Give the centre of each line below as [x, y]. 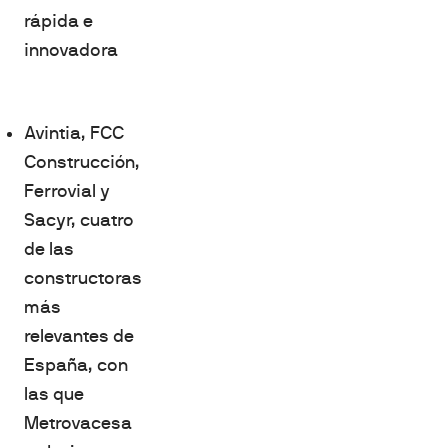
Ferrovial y [67, 190]
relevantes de [79, 335]
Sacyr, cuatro [79, 219]
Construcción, [82, 161]
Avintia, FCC [74, 132]
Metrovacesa [78, 422]
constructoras [83, 277]
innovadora [71, 49]
